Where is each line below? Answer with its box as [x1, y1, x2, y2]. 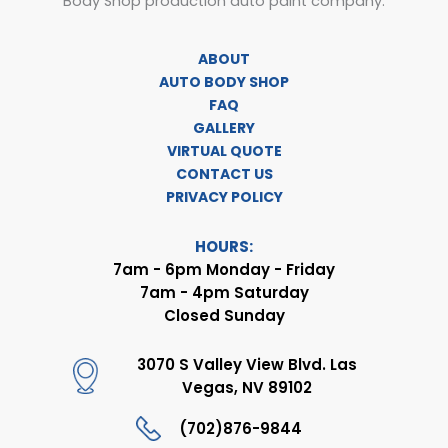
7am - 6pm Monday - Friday [113, 259, 335, 281]
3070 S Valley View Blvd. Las [136, 354, 357, 376]
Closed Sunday [163, 305, 285, 327]
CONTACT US [175, 164, 273, 185]
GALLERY [193, 118, 255, 139]
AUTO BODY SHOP [159, 72, 289, 93]
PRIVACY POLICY [165, 187, 283, 208]
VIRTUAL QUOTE [166, 141, 282, 162]
